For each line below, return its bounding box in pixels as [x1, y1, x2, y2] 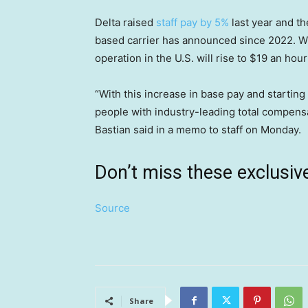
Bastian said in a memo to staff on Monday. [95, 123, 301, 137]
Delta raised [95, 16, 156, 30]
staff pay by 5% [156, 16, 229, 30]
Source [95, 201, 130, 215]
